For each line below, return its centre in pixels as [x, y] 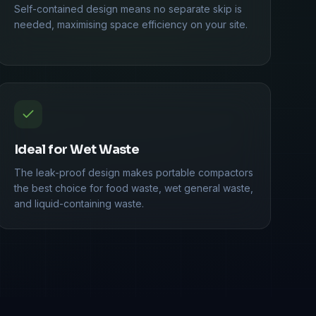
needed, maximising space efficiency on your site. [130, 24]
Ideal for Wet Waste [77, 149]
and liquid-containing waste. [79, 203]
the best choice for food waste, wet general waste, [133, 188]
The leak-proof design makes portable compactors [133, 172]
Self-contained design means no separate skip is [128, 8]
